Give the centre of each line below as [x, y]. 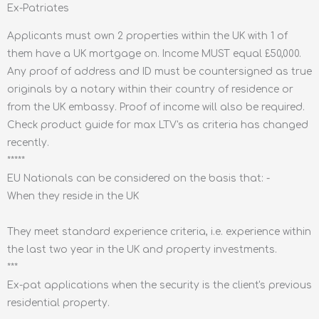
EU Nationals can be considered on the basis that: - [138, 178]
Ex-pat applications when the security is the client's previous [159, 285]
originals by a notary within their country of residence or [150, 89]
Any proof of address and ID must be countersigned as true [159, 71]
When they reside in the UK [73, 196]
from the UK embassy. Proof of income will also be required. [156, 107]
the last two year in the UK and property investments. [142, 249]
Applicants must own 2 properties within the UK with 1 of [147, 36]
